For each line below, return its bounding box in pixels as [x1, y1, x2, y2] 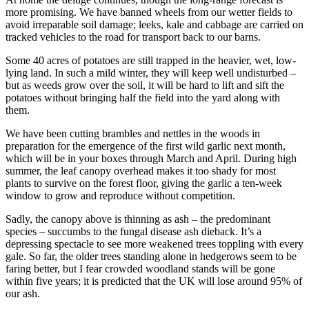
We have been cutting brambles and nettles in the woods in [6, 128, 260, 140]
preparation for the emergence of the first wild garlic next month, [6, 140, 286, 152]
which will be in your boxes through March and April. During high [6, 152, 297, 165]
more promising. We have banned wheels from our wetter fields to [6, 6, 292, 19]
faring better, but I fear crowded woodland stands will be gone [6, 263, 275, 275]
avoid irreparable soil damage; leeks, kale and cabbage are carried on [6, 19, 303, 31]
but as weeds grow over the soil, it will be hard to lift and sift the [6, 79, 284, 92]
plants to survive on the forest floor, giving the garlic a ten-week [6, 177, 282, 190]
